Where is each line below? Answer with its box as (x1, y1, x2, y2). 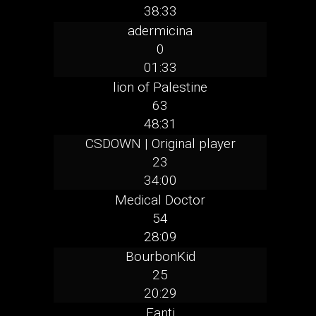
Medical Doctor (115, 192, 205, 209)
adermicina (128, 23, 193, 39)
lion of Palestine (113, 79, 207, 96)
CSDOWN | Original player (85, 135, 236, 152)
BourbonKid (125, 248, 195, 265)
